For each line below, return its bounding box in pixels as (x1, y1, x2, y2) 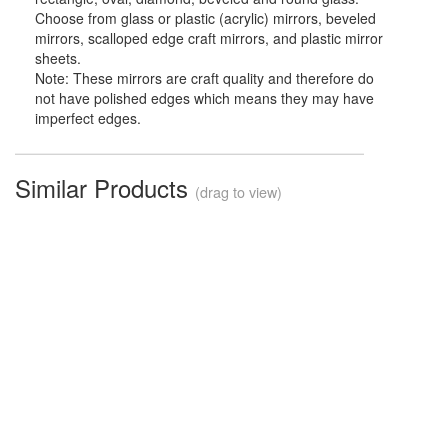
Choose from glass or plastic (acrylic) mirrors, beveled (35, 8, 376, 29)
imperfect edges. (35, 108, 141, 129)
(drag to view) (195, 181, 282, 203)
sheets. (35, 48, 81, 69)
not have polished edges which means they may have (35, 88, 374, 109)
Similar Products (15, 170, 195, 206)
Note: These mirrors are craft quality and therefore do (35, 68, 374, 89)
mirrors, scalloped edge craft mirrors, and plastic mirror (35, 28, 383, 49)
